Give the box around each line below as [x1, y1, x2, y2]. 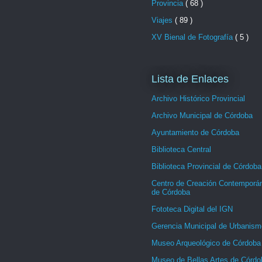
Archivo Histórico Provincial [151, 94, 245, 104]
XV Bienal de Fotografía [151, 32, 235, 42]
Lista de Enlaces [151, 73, 229, 85]
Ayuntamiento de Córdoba [151, 128, 239, 137]
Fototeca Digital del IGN [151, 205, 233, 214]
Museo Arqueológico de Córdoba [151, 239, 261, 248]
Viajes [151, 15, 175, 25]
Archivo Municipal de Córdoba [151, 111, 253, 120]
